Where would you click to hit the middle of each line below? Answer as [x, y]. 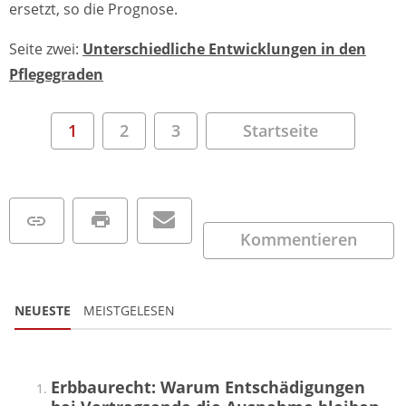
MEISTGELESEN [129, 311]
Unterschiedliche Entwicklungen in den [224, 49]
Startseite [280, 130]
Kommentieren [299, 240]
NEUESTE [43, 311]
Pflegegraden [56, 75]
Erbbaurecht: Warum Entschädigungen [208, 387]
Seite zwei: [46, 49]
